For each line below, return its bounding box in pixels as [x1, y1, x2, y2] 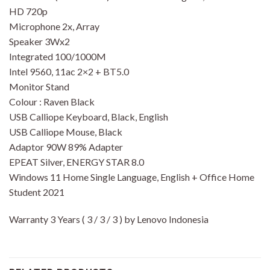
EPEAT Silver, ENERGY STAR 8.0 [9, 155, 144, 168]
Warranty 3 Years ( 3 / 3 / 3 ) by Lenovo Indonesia [9, 213, 209, 225]
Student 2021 [9, 186, 64, 198]
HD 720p [9, 5, 48, 17]
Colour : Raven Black [9, 95, 95, 107]
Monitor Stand [9, 80, 69, 92]
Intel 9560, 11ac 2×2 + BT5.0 [9, 65, 129, 77]
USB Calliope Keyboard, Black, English [9, 110, 168, 122]
